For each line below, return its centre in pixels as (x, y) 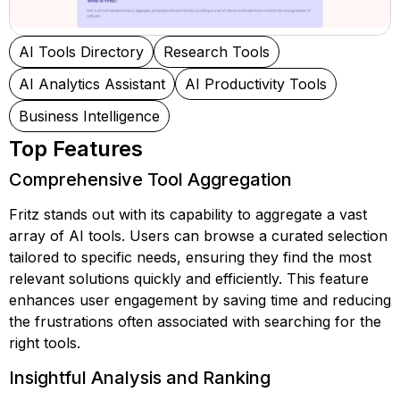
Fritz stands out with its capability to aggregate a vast (188, 214)
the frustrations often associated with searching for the (195, 321)
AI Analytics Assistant (92, 84)
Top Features (76, 149)
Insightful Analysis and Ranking (140, 378)
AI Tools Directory (81, 52)
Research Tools (217, 52)
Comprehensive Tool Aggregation (150, 179)
